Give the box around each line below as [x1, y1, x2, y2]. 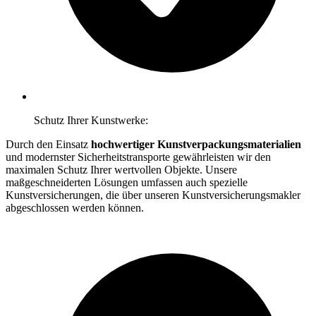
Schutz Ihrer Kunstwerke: [34, 114, 148, 126]
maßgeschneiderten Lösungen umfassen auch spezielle [6, 176, 248, 188]
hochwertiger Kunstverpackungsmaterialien [91, 138, 301, 150]
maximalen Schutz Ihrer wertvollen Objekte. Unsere [6, 163, 237, 176]
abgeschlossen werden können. [6, 201, 144, 214]
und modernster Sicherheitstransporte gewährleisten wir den [6, 150, 271, 163]
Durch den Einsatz [6, 138, 91, 150]
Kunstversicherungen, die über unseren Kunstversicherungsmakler [6, 188, 300, 201]
